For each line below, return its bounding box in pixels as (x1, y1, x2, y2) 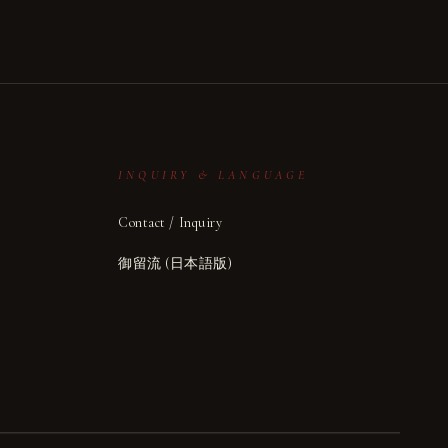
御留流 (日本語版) (118, 255, 233, 272)
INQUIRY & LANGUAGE (118, 168, 309, 182)
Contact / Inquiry (118, 214, 223, 231)
